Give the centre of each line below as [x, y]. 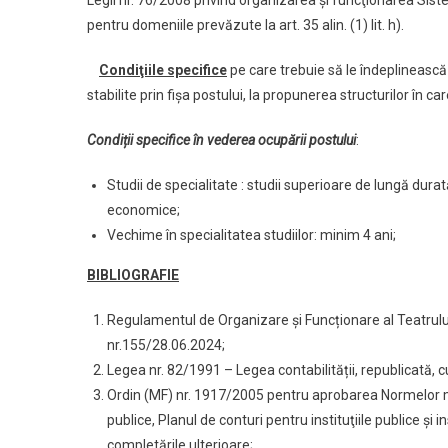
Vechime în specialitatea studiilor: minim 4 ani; [251, 235]
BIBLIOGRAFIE [133, 275]
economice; [143, 210]
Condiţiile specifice [163, 70]
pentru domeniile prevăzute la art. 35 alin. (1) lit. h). [245, 25]
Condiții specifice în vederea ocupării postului [221, 140]
